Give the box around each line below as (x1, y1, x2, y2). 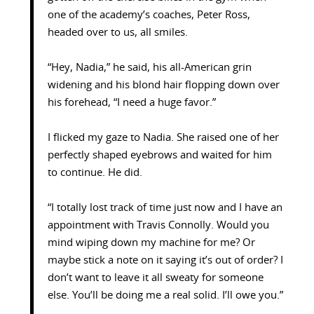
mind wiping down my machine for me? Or (47, 238, 255, 249)
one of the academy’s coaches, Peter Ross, (47, 10, 250, 21)
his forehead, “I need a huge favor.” (47, 97, 216, 109)
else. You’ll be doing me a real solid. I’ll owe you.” (47, 290, 283, 301)
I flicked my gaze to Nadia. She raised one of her (47, 132, 279, 144)
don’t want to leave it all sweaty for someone (47, 273, 264, 284)
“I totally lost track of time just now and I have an (47, 203, 282, 214)
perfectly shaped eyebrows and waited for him (47, 150, 272, 161)
